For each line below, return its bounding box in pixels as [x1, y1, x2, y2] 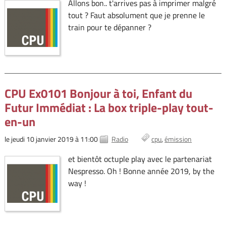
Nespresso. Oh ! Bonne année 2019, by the [68, 165, 214, 178]
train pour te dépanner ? [68, 21, 151, 34]
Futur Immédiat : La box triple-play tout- [4, 98, 213, 117]
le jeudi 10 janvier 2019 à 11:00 [4, 134, 98, 145]
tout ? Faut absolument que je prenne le [68, 9, 205, 22]
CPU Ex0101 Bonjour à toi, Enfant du [4, 84, 192, 103]
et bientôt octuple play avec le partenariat [68, 153, 212, 165]
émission [164, 134, 192, 145]
